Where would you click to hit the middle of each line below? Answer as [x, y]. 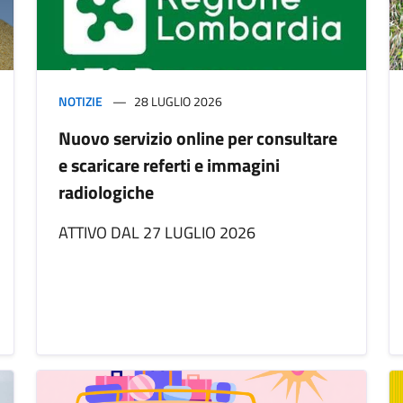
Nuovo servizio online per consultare [198, 139]
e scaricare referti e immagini [169, 166]
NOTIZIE [81, 102]
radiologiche [106, 193]
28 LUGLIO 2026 [178, 102]
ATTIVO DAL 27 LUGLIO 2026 [157, 233]
